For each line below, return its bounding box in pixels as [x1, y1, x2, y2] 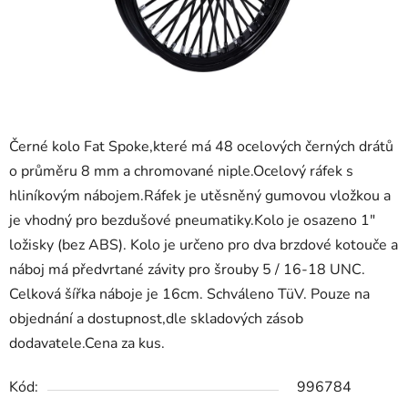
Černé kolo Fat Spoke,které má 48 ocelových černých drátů [9, 137, 393, 158]
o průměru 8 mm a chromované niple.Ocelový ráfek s [9, 161, 353, 182]
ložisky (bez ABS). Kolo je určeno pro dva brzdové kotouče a [9, 235, 398, 256]
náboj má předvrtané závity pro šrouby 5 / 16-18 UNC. [9, 260, 365, 280]
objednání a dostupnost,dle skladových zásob [9, 309, 303, 330]
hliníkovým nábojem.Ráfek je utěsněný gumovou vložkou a [9, 186, 391, 207]
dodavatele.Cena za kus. [9, 333, 165, 354]
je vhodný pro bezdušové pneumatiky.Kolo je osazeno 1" [9, 210, 375, 231]
